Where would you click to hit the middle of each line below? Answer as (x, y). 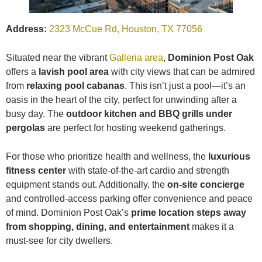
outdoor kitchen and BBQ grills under (149, 113)
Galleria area (136, 57)
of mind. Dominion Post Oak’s (68, 212)
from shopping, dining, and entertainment (98, 226)
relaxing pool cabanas (75, 85)
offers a (22, 71)
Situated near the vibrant (58, 57)
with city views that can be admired (182, 71)
